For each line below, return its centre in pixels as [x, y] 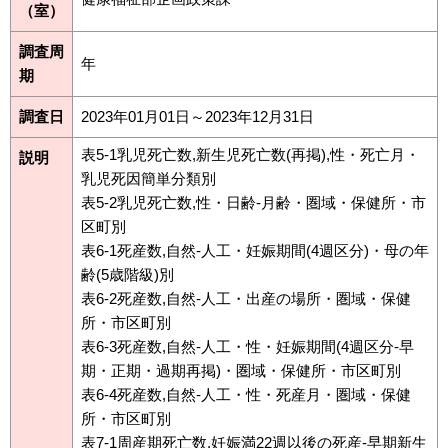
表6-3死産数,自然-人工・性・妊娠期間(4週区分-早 [247, 346]
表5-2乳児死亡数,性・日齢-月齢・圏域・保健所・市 [253, 202]
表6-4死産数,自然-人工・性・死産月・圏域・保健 [246, 394]
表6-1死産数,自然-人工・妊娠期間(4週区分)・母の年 [255, 250]
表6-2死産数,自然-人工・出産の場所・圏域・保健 [246, 298]
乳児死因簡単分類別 [148, 178]
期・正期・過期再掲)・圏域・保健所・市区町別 [241, 370]
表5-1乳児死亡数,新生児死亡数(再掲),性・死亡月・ [250, 154]
